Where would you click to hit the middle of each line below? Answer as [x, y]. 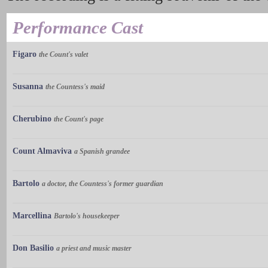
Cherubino [32, 119]
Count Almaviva [42, 151]
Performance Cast [78, 28]
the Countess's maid [75, 87]
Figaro [25, 54]
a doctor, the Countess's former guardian [103, 184]
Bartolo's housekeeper [87, 216]
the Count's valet [63, 55]
